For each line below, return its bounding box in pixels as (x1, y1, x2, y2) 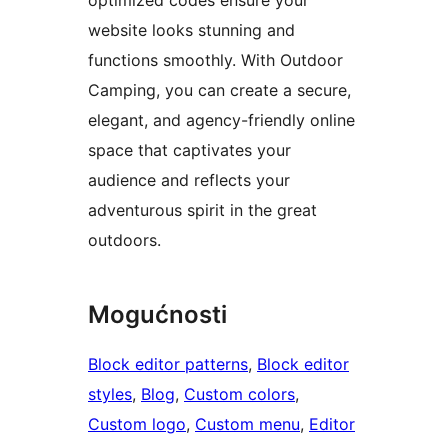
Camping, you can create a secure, (88, 79, 351, 100)
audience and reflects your (88, 169, 290, 190)
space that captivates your (88, 139, 291, 160)
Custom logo (88, 413, 186, 434)
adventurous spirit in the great (88, 199, 317, 220)
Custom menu (195, 413, 300, 434)
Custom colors (184, 383, 295, 404)
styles (88, 383, 132, 404)
